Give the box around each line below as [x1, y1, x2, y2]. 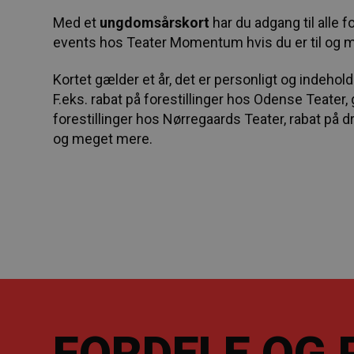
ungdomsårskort [96, 14, 210, 31]
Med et [53, 14, 97, 31]
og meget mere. [53, 130, 153, 147]
